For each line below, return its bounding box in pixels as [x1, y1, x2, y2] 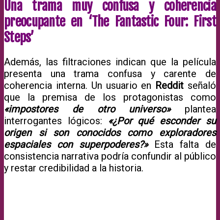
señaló [184, 79, 217, 91]
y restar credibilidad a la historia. [4, 162, 143, 174]
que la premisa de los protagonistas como [4, 91, 216, 103]
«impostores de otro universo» [4, 103, 171, 115]
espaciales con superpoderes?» [4, 138, 148, 150]
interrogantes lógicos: [4, 114, 108, 127]
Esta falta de [148, 138, 216, 150]
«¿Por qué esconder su [108, 114, 217, 127]
